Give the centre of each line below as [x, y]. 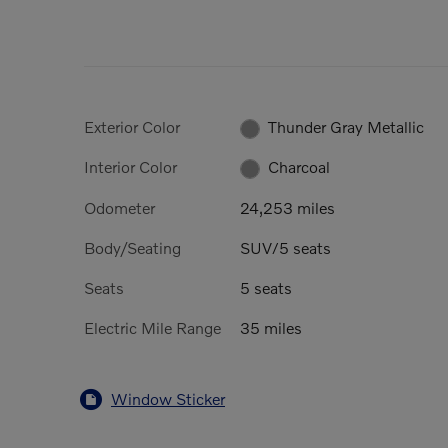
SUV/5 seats [285, 247]
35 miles [271, 328]
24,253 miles [287, 207]
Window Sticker [168, 399]
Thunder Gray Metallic [346, 126]
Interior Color [130, 167]
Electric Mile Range [152, 328]
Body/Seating [132, 247]
